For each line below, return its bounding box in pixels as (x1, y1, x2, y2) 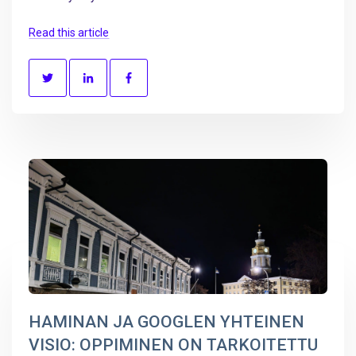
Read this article (29, 25, 109, 39)
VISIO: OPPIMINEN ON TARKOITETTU (29, 335, 318, 354)
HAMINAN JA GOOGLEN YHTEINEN (29, 311, 304, 331)
